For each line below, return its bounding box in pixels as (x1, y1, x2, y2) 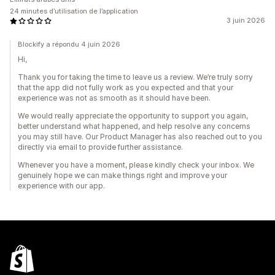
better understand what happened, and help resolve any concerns (18, 122, 250, 131)
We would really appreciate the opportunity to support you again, (18, 111, 248, 120)
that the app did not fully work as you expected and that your (18, 83, 233, 92)
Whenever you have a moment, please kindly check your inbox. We (18, 160, 254, 169)
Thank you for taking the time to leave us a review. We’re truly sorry (18, 72, 253, 82)
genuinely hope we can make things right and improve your (18, 171, 227, 180)
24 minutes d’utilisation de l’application (10, 7, 138, 15)
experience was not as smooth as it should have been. (18, 93, 211, 103)
